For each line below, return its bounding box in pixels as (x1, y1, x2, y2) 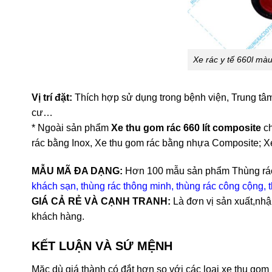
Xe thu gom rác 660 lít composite (111, 122, 261, 133)
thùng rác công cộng (174, 180, 263, 191)
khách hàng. (32, 211, 84, 222)
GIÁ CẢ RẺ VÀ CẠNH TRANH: (32, 195, 171, 206)
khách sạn (32, 180, 76, 191)
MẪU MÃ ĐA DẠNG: (32, 165, 123, 176)
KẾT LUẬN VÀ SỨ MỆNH (32, 239, 172, 253)
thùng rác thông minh (81, 180, 171, 191)
